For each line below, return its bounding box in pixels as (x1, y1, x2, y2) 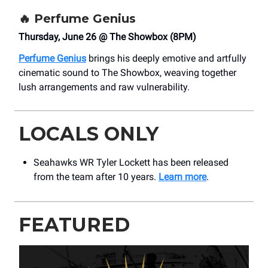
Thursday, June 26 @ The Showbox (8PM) (19, 31, 196, 43)
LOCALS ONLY (19, 122, 159, 146)
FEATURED (19, 213, 130, 237)
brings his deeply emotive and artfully (86, 53, 246, 65)
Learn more (159, 171, 206, 183)
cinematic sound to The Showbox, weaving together (19, 67, 236, 79)
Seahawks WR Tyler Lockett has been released (33, 157, 229, 169)
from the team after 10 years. (33, 171, 159, 183)
